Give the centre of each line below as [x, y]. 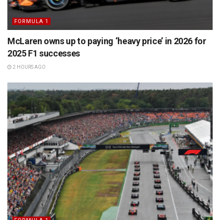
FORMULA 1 [31, 21]
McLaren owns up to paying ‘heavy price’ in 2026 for [107, 41]
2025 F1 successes [44, 53]
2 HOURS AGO [29, 67]
